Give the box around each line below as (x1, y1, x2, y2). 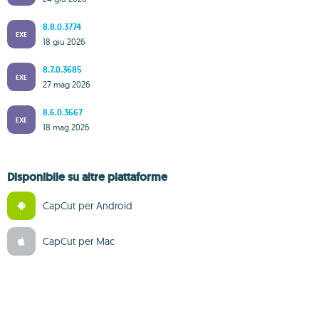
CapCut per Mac (43, 235, 115, 248)
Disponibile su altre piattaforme (7, 169, 167, 184)
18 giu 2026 (43, 36, 85, 47)
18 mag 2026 (43, 121, 90, 132)
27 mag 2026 (43, 78, 90, 90)
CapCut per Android (43, 199, 132, 212)
